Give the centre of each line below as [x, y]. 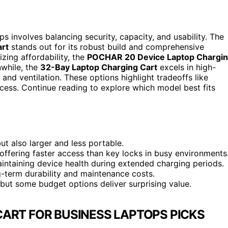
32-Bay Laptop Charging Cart [99, 67]
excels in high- [187, 67]
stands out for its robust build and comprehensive [106, 47]
